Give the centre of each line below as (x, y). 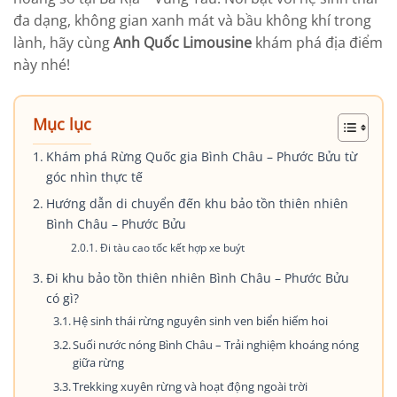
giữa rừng (99, 362)
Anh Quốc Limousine (184, 42)
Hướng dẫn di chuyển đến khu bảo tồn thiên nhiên (197, 203)
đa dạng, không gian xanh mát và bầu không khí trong (192, 20)
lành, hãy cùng (63, 42)
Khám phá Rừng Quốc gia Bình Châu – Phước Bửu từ (201, 156)
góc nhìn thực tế (94, 176)
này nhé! (42, 64)
